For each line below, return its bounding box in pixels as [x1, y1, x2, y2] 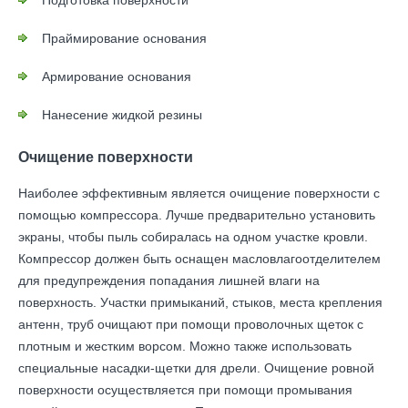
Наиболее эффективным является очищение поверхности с [18, 186, 380, 200]
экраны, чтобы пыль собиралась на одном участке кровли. [18, 229, 368, 244]
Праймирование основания [42, 31, 207, 46]
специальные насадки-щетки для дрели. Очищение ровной [18, 361, 374, 375]
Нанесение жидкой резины [42, 107, 202, 122]
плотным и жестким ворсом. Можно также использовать [18, 339, 352, 353]
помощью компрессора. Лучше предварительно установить [18, 208, 375, 222]
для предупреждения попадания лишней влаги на [18, 273, 320, 288]
